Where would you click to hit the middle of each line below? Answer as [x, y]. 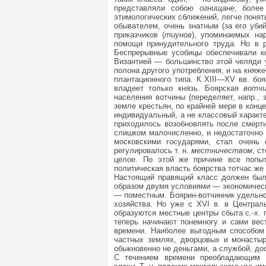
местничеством [222, 151]
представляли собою [157, 8]
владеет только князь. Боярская [179, 88]
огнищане [217, 8]
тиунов [178, 35]
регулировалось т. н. [153, 151]
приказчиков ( [140, 35]
